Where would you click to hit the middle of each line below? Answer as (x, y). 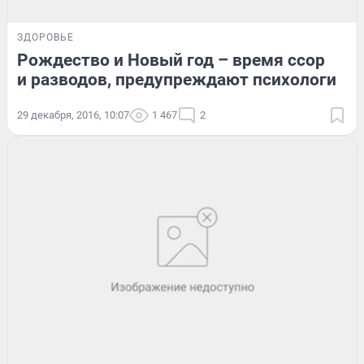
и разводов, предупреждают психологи (177, 80)
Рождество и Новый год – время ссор (171, 61)
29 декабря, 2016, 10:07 (73, 115)
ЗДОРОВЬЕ (45, 38)
